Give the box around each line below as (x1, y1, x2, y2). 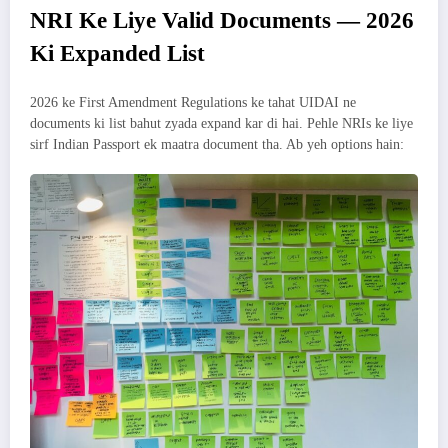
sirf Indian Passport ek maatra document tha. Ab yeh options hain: (30, 137, 404, 153)
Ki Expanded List (30, 40, 205, 66)
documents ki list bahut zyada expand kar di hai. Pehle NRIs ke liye (30, 116, 413, 132)
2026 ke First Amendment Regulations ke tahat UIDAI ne (30, 95, 356, 111)
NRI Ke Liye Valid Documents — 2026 (30, 7, 414, 33)
